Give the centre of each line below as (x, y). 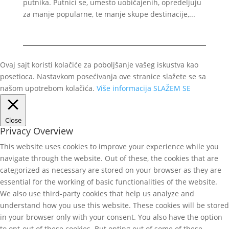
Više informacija (124, 88)
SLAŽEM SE (172, 88)
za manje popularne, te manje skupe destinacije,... (109, 14)
